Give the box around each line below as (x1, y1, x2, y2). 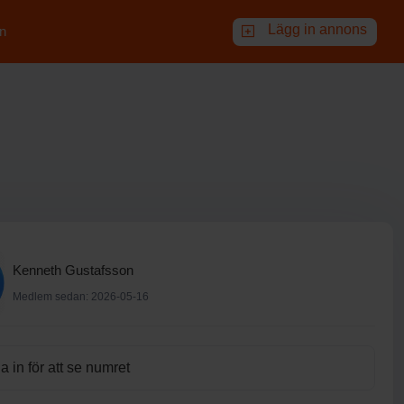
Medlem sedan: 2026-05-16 (13, 289, 149, 303)
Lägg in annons (267, 21, 367, 37)
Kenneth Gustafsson (13, 262, 133, 278)
